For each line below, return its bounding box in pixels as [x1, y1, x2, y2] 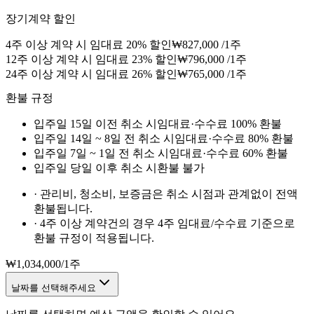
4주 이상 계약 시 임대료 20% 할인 [6, 39, 172, 51]
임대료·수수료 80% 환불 [175, 132, 294, 145]
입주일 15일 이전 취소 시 [34, 118, 157, 130]
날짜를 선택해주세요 [11, 282, 96, 294]
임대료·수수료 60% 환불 [169, 147, 288, 160]
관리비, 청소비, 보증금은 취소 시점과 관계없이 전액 [40, 188, 298, 200]
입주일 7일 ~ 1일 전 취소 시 [34, 147, 169, 160]
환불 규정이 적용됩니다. [34, 232, 154, 245]
